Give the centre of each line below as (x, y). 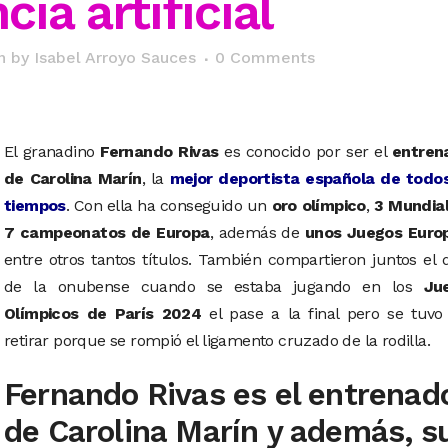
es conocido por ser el (305, 151)
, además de (257, 232)
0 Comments (265, 57)
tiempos (35, 205)
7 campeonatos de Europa (107, 232)
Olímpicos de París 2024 (103, 313)
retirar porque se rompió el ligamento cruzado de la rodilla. (217, 340)
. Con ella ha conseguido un (168, 205)
